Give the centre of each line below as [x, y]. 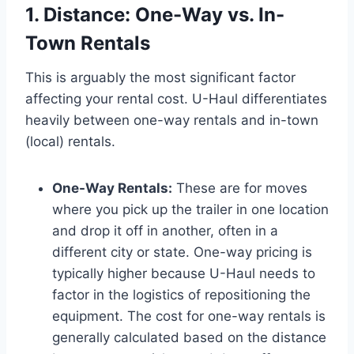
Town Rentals [88, 43]
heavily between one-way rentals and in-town [172, 120]
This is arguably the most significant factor [160, 77]
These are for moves [240, 188]
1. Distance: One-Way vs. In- [155, 14]
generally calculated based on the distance [189, 337]
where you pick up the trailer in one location [190, 209]
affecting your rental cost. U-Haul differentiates [176, 98]
